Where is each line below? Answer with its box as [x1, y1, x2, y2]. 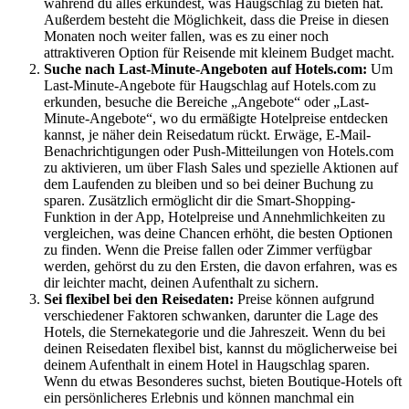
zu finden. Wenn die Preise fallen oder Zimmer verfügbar [44, 242, 372, 258]
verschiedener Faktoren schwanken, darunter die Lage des [44, 308, 378, 324]
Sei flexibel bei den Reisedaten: [44, 291, 237, 308]
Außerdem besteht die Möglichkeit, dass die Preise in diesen [44, 12, 389, 28]
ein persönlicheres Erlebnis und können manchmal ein [44, 390, 354, 406]
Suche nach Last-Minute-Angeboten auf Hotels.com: [44, 61, 371, 78]
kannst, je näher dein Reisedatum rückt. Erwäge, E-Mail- [44, 127, 371, 143]
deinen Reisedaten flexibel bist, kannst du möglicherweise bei [44, 341, 397, 357]
